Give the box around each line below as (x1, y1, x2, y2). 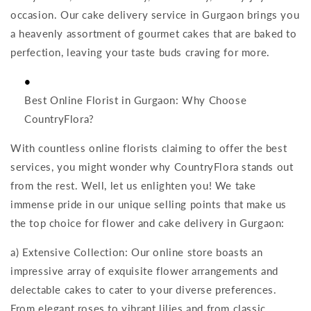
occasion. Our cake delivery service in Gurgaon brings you (10, 8, 300, 21)
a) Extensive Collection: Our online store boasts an (10, 246, 263, 258)
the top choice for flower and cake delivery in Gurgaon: (10, 217, 285, 229)
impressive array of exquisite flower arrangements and (10, 264, 278, 277)
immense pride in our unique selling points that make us (10, 198, 287, 210)
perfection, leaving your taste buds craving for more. (10, 46, 270, 58)
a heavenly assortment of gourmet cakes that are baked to (10, 27, 297, 40)
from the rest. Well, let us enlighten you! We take (10, 179, 257, 192)
